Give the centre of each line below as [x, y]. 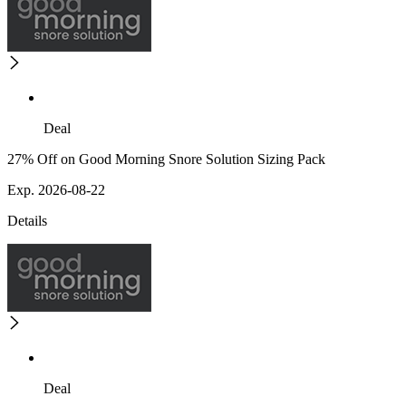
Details [27, 221]
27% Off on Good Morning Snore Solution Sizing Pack [166, 159]
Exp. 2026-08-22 [56, 190]
